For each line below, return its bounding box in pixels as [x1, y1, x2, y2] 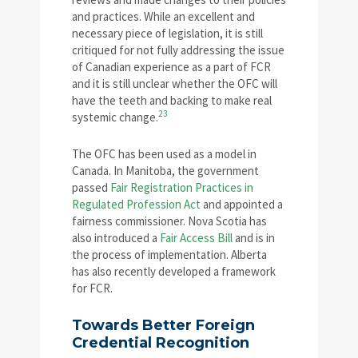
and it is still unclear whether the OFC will [72, 75, 277, 91]
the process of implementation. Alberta [72, 246, 267, 262]
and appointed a [201, 196, 283, 212]
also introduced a [72, 229, 160, 245]
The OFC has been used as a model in [72, 145, 257, 161]
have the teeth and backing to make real [72, 92, 272, 108]
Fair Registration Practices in [110, 179, 253, 195]
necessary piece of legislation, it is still [72, 25, 263, 41]
